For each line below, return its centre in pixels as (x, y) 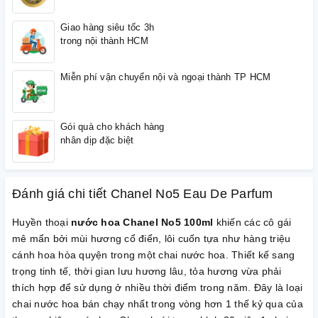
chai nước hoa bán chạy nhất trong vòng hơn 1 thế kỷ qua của (158, 304)
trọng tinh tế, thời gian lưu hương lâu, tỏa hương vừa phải (147, 272)
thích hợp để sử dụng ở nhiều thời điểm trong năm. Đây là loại (158, 288)
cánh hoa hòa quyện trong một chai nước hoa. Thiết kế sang (154, 255)
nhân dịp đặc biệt (97, 141)
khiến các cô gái (252, 223)
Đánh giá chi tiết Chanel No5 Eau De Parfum (143, 194)
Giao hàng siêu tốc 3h (108, 28)
